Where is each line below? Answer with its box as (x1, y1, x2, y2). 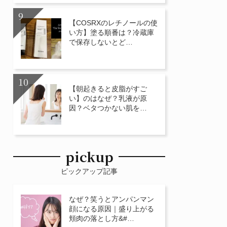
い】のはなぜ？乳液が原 (69, 94, 147, 102)
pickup (65, 147, 113, 166)
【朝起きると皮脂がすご (69, 85, 147, 93)
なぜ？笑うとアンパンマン (69, 195, 154, 203)
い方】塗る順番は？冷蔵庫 (69, 28, 154, 36)
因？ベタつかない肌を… (69, 104, 147, 112)
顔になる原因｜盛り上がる (69, 205, 154, 213)
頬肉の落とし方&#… (69, 214, 134, 222)
